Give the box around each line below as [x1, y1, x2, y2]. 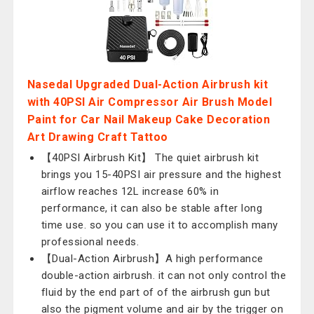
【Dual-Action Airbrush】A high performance [41, 252, 264, 265]
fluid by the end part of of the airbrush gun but [41, 286, 271, 299]
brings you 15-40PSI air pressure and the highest [41, 168, 282, 181]
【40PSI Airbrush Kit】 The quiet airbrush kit [41, 151, 259, 164]
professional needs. [41, 235, 139, 248]
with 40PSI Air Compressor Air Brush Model [27, 95, 273, 109]
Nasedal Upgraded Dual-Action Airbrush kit [27, 78, 268, 91]
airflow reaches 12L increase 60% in [41, 185, 219, 198]
